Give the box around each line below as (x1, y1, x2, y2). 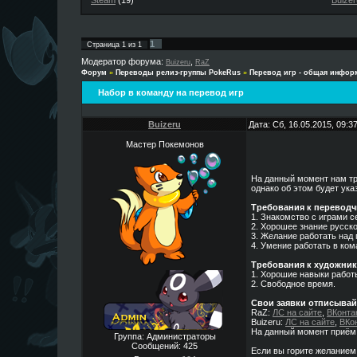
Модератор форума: (81, 57, 166, 66)
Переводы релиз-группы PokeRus (116, 69, 241, 76)
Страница (87, 41, 122, 49)
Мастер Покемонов (125, 139, 204, 149)
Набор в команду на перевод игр (98, 88, 244, 97)
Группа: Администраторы (113, 331, 216, 341)
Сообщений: (131, 341, 183, 351)
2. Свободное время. (251, 279, 335, 288)
